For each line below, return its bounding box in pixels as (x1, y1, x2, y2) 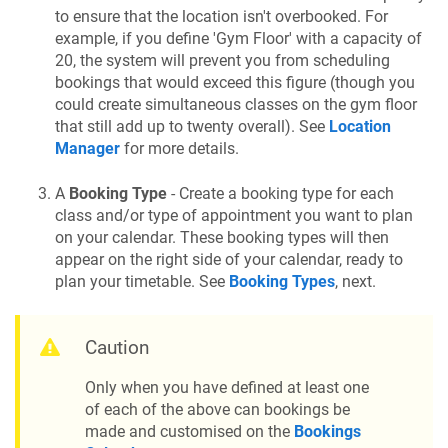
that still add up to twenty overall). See (55, 117, 329, 137)
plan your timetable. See (55, 271, 229, 291)
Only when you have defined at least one (85, 378, 369, 398)
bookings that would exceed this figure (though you (55, 73, 415, 93)
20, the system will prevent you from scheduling (55, 51, 390, 71)
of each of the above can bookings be (85, 400, 350, 420)
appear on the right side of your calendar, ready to (55, 249, 403, 269)
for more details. (120, 139, 239, 159)
